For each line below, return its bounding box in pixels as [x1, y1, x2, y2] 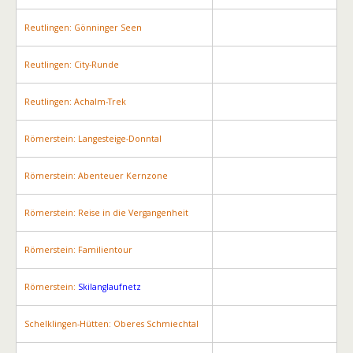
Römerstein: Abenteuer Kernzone [24, 170, 168, 181]
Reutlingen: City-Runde [24, 59, 119, 70]
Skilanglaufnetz [78, 281, 141, 292]
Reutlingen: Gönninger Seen [24, 22, 142, 33]
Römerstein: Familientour [24, 244, 132, 255]
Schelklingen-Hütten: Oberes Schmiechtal [24, 318, 199, 329]
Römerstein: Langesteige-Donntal [24, 133, 162, 144]
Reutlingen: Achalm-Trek [24, 96, 126, 107]
